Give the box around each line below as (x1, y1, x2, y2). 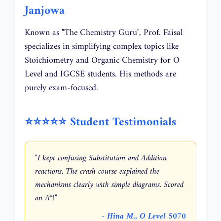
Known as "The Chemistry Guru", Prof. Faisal (25, 25, 183, 41)
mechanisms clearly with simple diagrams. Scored (35, 178, 184, 192)
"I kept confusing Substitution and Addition (35, 151, 167, 166)
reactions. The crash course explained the (35, 164, 159, 179)
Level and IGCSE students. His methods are (25, 67, 176, 82)
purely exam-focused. (25, 80, 98, 96)
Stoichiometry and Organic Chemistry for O (25, 53, 180, 69)
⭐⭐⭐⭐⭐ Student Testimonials (25, 112, 176, 133)
